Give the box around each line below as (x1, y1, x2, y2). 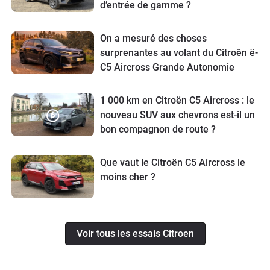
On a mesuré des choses (99, 32, 207, 44)
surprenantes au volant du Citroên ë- (99, 46, 258, 58)
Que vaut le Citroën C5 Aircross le (99, 156, 245, 168)
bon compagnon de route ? (99, 123, 216, 135)
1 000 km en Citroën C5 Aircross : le (99, 94, 254, 106)
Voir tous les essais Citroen (76, 228, 194, 240)
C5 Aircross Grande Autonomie (99, 61, 234, 73)
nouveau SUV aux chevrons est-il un (99, 108, 255, 121)
